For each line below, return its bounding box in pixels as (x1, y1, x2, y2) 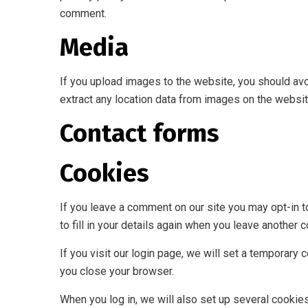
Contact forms (60, 118, 219, 148)
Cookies (60, 158, 149, 188)
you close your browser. (60, 265, 174, 278)
